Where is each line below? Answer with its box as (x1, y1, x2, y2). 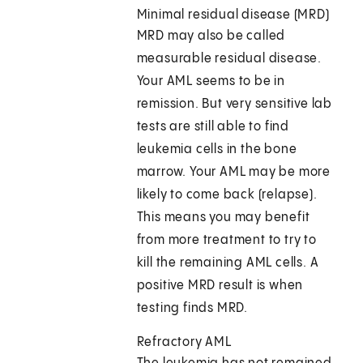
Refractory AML (136, 335, 232, 350)
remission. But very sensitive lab (136, 97, 333, 112)
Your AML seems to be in (136, 75, 286, 89)
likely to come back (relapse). (136, 188, 318, 203)
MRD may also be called (136, 29, 286, 44)
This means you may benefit (136, 211, 310, 225)
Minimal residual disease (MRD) (136, 8, 330, 23)
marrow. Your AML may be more (136, 165, 331, 180)
